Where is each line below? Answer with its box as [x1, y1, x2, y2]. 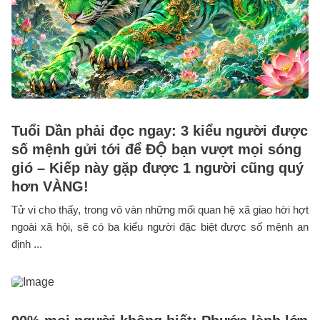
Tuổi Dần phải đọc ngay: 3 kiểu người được [11, 123, 308, 139]
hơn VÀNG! [11, 179, 89, 195]
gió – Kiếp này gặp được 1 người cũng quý [11, 160, 304, 176]
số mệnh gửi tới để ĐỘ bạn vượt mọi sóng [11, 141, 301, 158]
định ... [11, 238, 42, 251]
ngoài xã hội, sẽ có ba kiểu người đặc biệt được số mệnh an [11, 221, 309, 234]
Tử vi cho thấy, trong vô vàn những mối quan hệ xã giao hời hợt [11, 204, 309, 216]
